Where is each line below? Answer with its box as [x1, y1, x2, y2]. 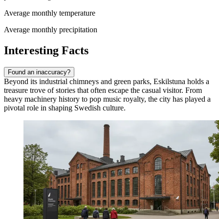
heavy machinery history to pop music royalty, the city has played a [4, 94, 211, 103]
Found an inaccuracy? [8, 68, 70, 76]
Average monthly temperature [4, 8, 95, 17]
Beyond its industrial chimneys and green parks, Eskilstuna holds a [4, 77, 209, 86]
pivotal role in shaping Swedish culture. [4, 103, 126, 112]
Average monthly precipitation [4, 25, 97, 34]
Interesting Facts [4, 44, 88, 57]
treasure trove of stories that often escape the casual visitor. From [4, 86, 202, 94]
